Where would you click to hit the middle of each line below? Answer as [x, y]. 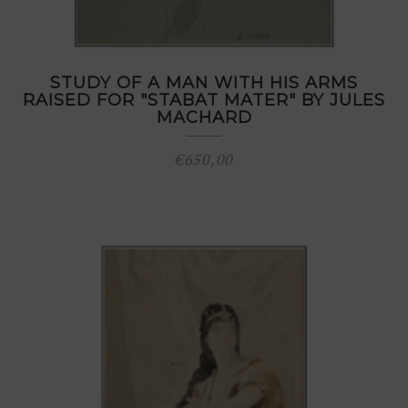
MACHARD [204, 117]
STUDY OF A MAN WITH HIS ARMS [204, 83]
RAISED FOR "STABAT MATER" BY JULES [204, 100]
